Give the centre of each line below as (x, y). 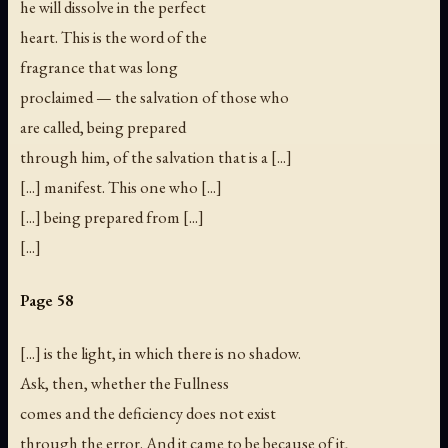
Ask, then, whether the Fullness (124, 382)
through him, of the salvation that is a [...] (156, 156)
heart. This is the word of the (113, 36)
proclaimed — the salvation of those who (154, 96)
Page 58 (46, 299)
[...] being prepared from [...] (112, 216)
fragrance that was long (99, 66)
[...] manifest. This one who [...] (121, 186)
